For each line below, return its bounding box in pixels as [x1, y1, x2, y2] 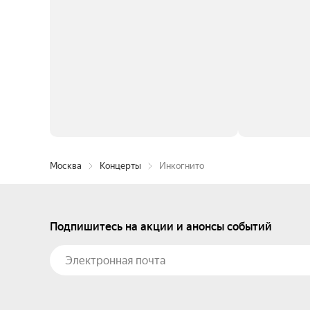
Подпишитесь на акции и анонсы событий [50, 220, 272, 233]
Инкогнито [159, 161, 204, 171]
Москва [50, 161, 82, 171]
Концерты [100, 161, 141, 171]
